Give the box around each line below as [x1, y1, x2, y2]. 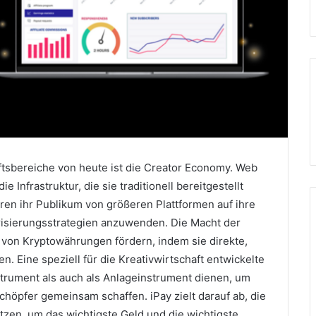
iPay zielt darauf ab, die [150, 288, 266, 303]
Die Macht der [171, 215, 241, 229]
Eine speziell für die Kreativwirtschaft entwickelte [17, 252, 265, 266]
